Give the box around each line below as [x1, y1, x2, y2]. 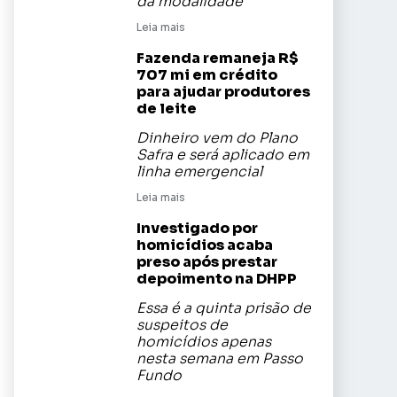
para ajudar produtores [136, 82, 310, 101]
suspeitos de [136, 316, 228, 334]
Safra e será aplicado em [136, 146, 309, 164]
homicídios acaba [136, 236, 273, 254]
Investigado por [136, 219, 258, 237]
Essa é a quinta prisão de [136, 300, 311, 317]
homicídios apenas [136, 333, 271, 351]
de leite [136, 99, 197, 118]
